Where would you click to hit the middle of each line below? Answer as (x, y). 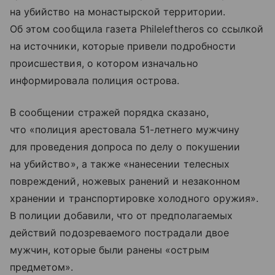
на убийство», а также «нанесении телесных (120, 164)
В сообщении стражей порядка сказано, (109, 112)
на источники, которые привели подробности (123, 46)
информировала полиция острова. (95, 80)
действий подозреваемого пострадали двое (119, 232)
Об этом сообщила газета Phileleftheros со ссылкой (137, 29)
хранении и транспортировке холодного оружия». (134, 198)
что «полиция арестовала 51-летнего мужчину (125, 129)
